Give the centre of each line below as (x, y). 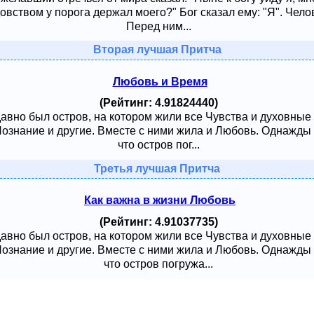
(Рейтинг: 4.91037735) (158, 221)
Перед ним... (158, 26)
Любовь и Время (160, 81)
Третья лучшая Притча (157, 169)
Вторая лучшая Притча (157, 50)
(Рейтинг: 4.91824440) (158, 103)
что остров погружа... (158, 264)
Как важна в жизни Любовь (160, 200)
